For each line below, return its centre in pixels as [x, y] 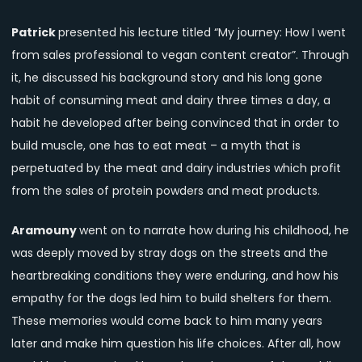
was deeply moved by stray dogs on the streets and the [170, 253]
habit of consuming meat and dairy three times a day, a [171, 101]
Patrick [35, 33]
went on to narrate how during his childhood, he [214, 231]
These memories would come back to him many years [167, 321]
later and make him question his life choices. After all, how [176, 344]
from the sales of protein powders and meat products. [166, 191]
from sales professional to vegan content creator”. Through [180, 55]
